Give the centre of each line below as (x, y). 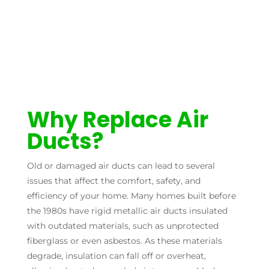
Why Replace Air (117, 119)
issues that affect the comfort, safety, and (113, 180)
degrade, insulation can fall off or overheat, (116, 255)
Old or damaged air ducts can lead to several (121, 165)
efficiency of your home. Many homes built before (131, 195)
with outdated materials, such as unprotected (122, 225)
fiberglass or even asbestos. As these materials (124, 240)
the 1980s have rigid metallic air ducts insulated (127, 210)
